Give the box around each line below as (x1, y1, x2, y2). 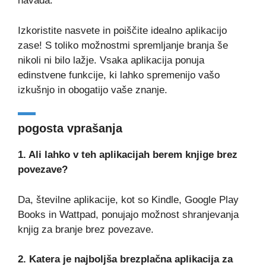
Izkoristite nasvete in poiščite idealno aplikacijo (18, 24, 227, 36)
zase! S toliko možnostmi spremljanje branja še (18, 39, 228, 51)
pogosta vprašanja (18, 122, 122, 135)
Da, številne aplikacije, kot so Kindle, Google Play (18, 194, 239, 205)
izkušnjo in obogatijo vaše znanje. (18, 84, 167, 96)
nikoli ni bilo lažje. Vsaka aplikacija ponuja (18, 54, 204, 66)
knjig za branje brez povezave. (18, 223, 154, 235)
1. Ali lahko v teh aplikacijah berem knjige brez (18, 149, 237, 161)
